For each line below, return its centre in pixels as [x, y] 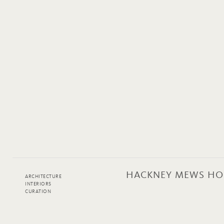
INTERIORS [38, 184]
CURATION [38, 192]
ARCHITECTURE [43, 177]
